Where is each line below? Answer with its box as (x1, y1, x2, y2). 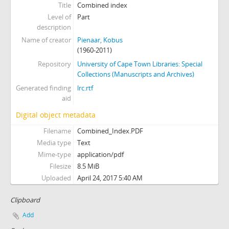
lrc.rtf (77, 83, 93, 93)
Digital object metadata (16, 110, 96, 120)
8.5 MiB (77, 162, 99, 171)
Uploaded (41, 173, 71, 182)
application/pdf (77, 150, 124, 159)
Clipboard (10, 195, 40, 204)
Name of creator (21, 35, 71, 44)
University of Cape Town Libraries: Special (77, 59, 202, 68)
